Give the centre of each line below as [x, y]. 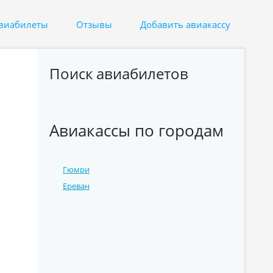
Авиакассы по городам [136, 130]
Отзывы [94, 24]
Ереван [76, 186]
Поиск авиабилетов [119, 73]
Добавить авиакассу [185, 24]
